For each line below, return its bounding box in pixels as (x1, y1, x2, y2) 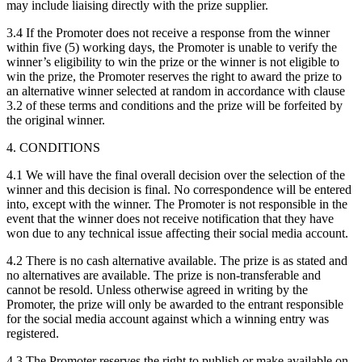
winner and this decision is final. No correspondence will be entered (6, 182, 351, 196)
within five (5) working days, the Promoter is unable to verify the (6, 40, 337, 54)
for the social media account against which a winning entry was (6, 311, 329, 326)
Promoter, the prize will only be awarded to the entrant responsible (6, 297, 343, 311)
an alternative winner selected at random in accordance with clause (6, 83, 345, 98)
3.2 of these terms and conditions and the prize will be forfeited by (6, 98, 343, 112)
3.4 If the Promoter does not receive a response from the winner (6, 25, 330, 40)
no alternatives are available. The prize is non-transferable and (6, 267, 321, 282)
